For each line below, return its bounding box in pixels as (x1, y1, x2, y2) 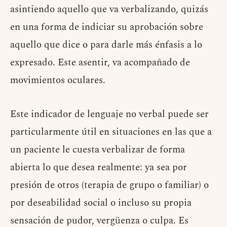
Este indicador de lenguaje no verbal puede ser (10, 107, 209, 122)
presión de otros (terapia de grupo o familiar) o (10, 178, 209, 193)
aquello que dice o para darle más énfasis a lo (10, 37, 202, 53)
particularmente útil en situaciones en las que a (10, 125, 212, 140)
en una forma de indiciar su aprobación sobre (10, 20, 203, 35)
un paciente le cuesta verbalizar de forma (10, 142, 185, 158)
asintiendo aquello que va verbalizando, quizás (10, 2, 208, 17)
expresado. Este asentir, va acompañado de (10, 55, 190, 70)
